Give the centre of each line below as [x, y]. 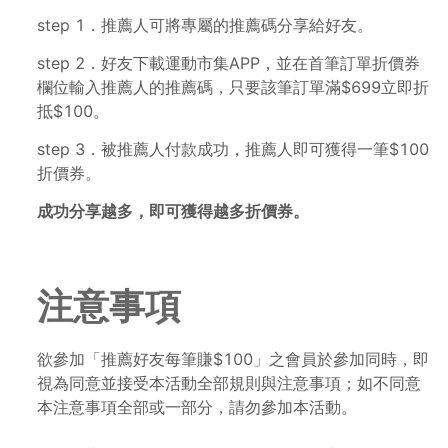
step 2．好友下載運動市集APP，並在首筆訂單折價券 [228, 63]
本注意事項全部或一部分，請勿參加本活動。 [197, 407]
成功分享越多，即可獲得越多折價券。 [173, 211]
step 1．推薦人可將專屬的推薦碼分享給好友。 [205, 25]
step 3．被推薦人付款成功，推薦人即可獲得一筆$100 [233, 149]
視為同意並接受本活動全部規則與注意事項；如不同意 [229, 383]
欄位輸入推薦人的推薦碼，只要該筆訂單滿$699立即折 [233, 87]
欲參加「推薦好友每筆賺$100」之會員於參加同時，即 [233, 359]
